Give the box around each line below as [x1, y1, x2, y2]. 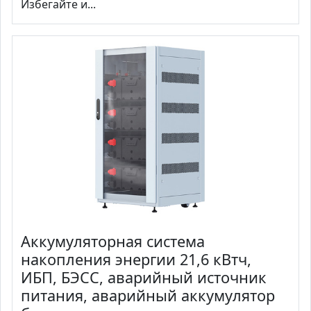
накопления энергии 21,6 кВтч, [21, 249, 251, 269]
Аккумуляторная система [21, 230, 205, 251]
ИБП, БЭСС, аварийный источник [21, 267, 267, 287]
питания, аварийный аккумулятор [21, 285, 275, 305]
